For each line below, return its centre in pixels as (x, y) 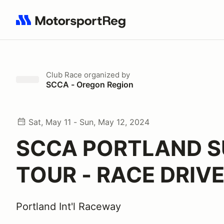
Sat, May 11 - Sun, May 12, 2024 (89, 122)
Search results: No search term (74, 25)
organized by (106, 75)
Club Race (64, 75)
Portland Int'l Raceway (68, 206)
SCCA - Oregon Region (90, 84)
